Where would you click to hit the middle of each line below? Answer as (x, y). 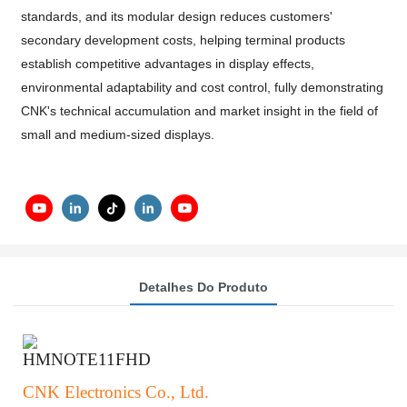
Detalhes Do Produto (203, 287)
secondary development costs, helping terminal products (184, 40)
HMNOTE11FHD (87, 360)
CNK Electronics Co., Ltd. (116, 392)
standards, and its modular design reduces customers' (177, 16)
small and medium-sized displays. (118, 134)
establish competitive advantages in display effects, (168, 64)
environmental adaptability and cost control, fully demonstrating (203, 87)
